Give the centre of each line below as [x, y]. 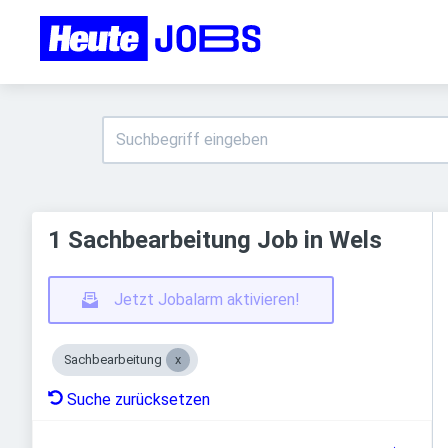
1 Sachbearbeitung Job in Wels [215, 240]
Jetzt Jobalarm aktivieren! [207, 299]
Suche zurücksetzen [138, 399]
